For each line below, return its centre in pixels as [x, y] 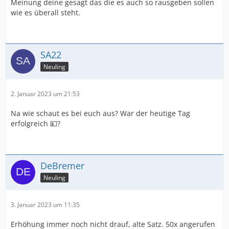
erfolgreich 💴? [36, 123]
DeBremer [62, 166]
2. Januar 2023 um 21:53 [45, 94]
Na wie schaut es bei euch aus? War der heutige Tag [100, 113]
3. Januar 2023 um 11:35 [45, 205]
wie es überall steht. [45, 13]
